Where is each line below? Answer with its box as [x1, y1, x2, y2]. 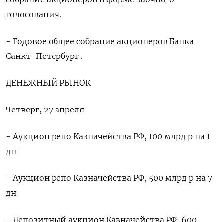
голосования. [6, 9, 61, 20]
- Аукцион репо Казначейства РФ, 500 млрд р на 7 [6, 173, 212, 183]
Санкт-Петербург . [6, 51, 83, 61]
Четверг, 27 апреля [6, 105, 84, 115]
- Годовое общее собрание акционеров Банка [6, 36, 194, 47]
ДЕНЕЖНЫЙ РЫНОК [6, 78, 91, 88]
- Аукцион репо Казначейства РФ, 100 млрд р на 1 [6, 131, 210, 142]
